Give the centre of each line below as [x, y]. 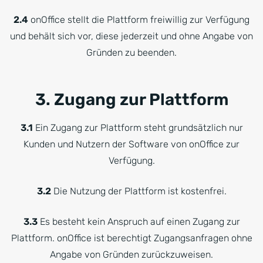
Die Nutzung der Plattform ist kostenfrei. [139, 191]
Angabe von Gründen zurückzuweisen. [131, 254]
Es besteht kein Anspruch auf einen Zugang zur [139, 222]
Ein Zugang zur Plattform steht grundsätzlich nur [138, 128]
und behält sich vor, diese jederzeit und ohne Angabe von [131, 36]
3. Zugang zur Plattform [131, 100]
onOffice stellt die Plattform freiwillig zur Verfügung [139, 20]
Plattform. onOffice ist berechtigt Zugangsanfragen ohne [131, 238]
